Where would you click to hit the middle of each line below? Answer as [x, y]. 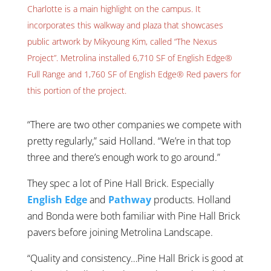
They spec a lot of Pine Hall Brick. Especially [120, 183]
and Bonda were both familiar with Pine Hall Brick [133, 216]
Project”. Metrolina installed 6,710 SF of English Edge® [129, 57]
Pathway [129, 199]
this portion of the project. [77, 90]
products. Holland [191, 199]
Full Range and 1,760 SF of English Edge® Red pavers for [134, 74]
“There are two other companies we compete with [134, 124]
